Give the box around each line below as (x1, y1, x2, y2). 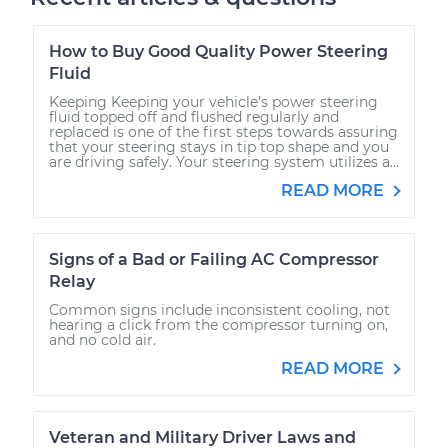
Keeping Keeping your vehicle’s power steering (49, 92, 378, 111)
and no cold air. (49, 330, 156, 349)
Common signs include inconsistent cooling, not (49, 300, 390, 319)
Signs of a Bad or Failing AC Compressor (49, 249, 379, 269)
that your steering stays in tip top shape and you (49, 137, 389, 156)
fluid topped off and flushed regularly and (49, 107, 339, 126)
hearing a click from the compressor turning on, (49, 315, 388, 334)
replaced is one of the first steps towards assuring (49, 122, 398, 141)
